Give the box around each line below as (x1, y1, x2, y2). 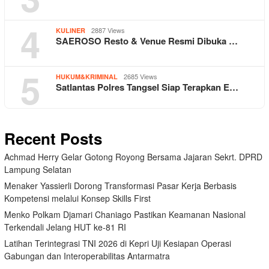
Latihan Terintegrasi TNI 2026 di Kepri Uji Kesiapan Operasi (4, 237, 231, 249)
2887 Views (91, 25, 125, 35)
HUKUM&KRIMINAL (56, 71, 118, 81)
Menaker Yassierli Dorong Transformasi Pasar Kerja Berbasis (4, 179, 237, 192)
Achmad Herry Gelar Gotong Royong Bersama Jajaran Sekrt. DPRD (4, 150, 262, 163)
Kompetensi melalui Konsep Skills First (4, 192, 151, 204)
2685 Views (124, 71, 157, 81)
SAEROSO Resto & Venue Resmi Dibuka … (56, 34, 238, 47)
